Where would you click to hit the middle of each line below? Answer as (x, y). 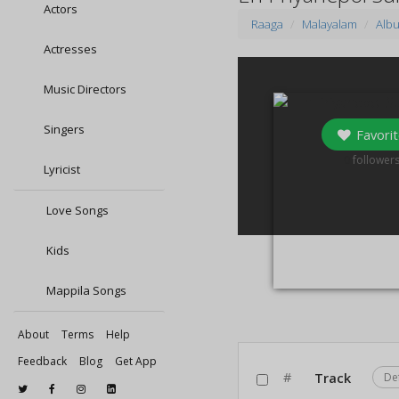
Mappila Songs (85, 290)
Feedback (42, 361)
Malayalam (330, 24)
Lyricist (62, 169)
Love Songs (76, 210)
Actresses (70, 49)
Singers (64, 129)
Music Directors (85, 89)
